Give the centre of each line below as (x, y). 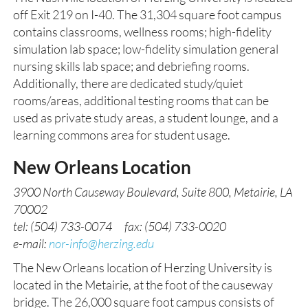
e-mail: (31, 243)
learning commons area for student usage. (122, 135)
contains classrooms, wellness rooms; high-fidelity (142, 32)
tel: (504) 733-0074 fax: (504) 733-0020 (120, 226)
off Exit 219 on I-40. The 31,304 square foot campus (147, 14)
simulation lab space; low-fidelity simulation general (146, 49)
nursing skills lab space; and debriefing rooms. (131, 66)
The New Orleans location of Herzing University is (143, 267)
